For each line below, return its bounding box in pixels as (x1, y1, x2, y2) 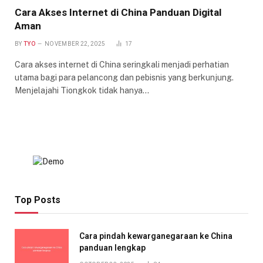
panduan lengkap (79, 242, 146, 252)
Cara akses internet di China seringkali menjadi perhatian (15, 59, 229, 69)
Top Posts (15, 194, 60, 205)
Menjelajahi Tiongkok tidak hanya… (15, 85, 149, 95)
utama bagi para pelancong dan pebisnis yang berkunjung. (15, 72, 234, 82)
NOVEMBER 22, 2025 (45, 40, 106, 47)
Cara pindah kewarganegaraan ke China (79, 231, 232, 241)
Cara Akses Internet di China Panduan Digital (15, 6, 221, 18)
